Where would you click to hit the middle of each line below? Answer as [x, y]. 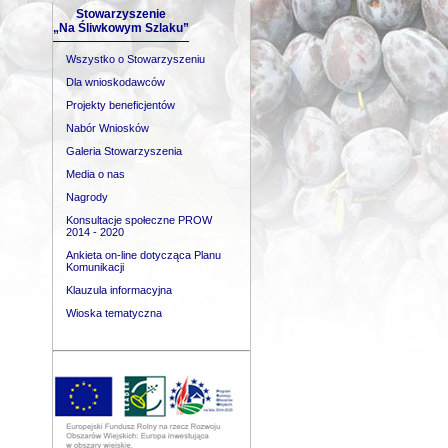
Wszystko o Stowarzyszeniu [134, 59]
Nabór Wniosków [106, 128]
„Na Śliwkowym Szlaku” [120, 28]
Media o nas [94, 174]
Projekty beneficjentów [119, 105]
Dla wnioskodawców [114, 82]
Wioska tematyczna [113, 313]
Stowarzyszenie [120, 14]
